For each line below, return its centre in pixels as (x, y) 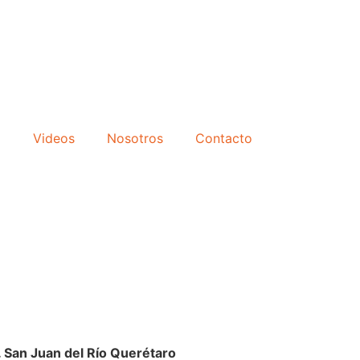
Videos (54, 138)
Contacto (224, 138)
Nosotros (135, 138)
